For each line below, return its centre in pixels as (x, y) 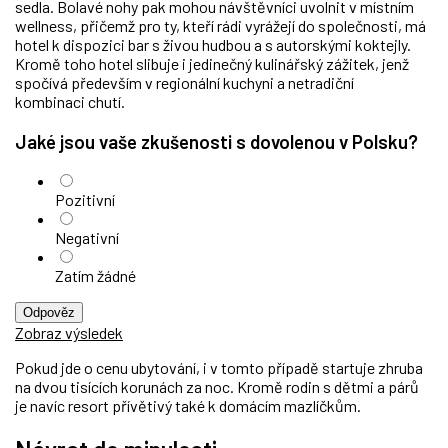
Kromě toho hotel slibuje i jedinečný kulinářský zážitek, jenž (212, 63)
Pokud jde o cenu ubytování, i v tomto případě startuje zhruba (219, 368)
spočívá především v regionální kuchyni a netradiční (184, 82)
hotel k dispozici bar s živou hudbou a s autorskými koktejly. (213, 44)
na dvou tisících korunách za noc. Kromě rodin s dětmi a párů (217, 387)
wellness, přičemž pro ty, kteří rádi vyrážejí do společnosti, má (220, 25)
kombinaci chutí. (70, 101)
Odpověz (49, 313)
